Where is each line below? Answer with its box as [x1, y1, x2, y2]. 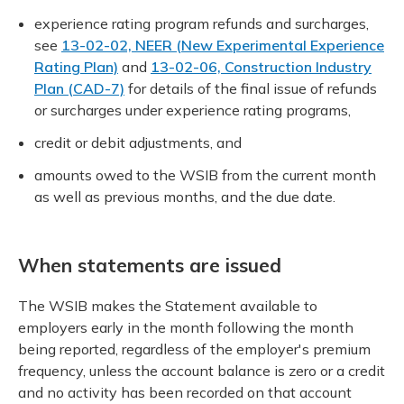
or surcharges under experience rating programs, [34, 100, 351, 119]
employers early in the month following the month [18, 317, 353, 336]
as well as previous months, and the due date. [34, 187, 335, 206]
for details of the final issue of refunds [124, 78, 377, 97]
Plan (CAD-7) [34, 78, 124, 97]
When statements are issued [18, 253, 281, 278]
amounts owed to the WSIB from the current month [34, 165, 376, 184]
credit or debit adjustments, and [34, 133, 242, 151]
